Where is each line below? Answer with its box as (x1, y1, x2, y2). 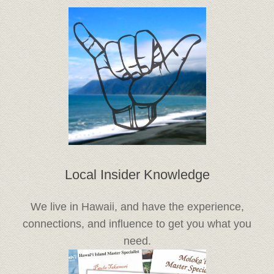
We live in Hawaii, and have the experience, (30, 201, 244, 213)
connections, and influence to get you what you (23, 218, 251, 231)
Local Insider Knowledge (64, 166, 210, 182)
